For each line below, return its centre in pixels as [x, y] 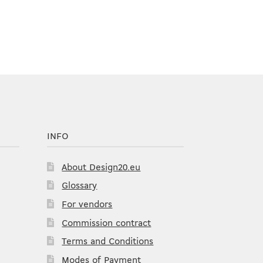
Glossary [80, 186]
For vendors [87, 205]
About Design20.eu [101, 168]
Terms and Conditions [108, 242]
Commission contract [107, 223]
